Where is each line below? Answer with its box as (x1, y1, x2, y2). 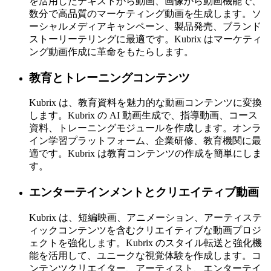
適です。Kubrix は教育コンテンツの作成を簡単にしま (29, 148, 262, 159)
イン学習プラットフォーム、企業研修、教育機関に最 (29, 135, 261, 146)
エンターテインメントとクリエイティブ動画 (29, 186, 259, 199)
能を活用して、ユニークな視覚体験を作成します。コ (29, 250, 261, 261)
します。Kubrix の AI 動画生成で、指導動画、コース (29, 110, 258, 121)
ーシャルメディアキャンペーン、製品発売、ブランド (29, 21, 261, 31)
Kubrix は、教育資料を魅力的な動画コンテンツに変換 (29, 97, 262, 108)
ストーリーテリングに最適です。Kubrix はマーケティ (29, 33, 262, 44)
